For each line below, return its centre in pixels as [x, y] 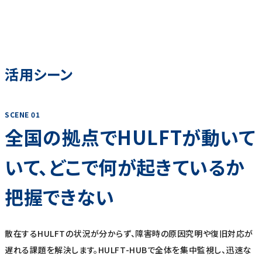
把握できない [60, 197]
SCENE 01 [23, 115]
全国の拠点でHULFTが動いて [130, 137]
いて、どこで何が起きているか [125, 167]
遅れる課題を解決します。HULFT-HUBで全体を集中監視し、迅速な [128, 249]
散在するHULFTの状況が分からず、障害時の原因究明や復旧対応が [129, 233]
